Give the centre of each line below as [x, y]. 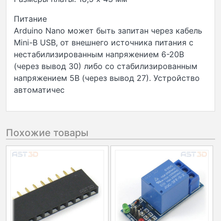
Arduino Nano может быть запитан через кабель [108, 31]
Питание [30, 19]
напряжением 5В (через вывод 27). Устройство [107, 78]
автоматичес [39, 90]
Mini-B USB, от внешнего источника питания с [104, 43]
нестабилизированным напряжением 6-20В [99, 55]
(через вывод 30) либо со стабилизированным [106, 66]
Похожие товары [47, 133]
